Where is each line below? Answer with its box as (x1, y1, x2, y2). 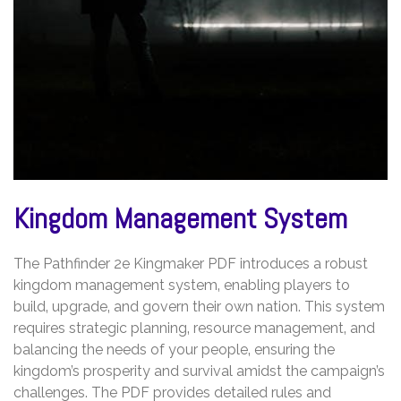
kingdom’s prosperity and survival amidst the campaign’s (13, 363, 385, 380)
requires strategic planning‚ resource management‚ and (13, 320, 375, 337)
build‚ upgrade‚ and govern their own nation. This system (13, 298, 385, 316)
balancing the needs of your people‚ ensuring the (13, 341, 335, 359)
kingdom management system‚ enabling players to (13, 277, 350, 294)
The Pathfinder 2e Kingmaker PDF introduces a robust (13, 255, 368, 273)
